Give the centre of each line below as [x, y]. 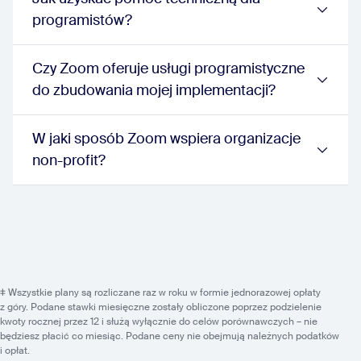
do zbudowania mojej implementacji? [154, 90]
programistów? [82, 20]
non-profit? [69, 160]
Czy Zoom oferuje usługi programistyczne [168, 68]
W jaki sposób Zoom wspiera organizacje [166, 139]
